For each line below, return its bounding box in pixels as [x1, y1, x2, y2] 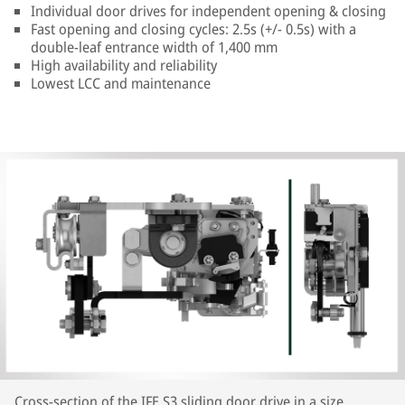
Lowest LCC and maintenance [31, 73, 211, 93]
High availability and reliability [31, 55, 217, 75]
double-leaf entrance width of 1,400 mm [31, 37, 278, 57]
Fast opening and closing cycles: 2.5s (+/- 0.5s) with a [31, 19, 356, 39]
